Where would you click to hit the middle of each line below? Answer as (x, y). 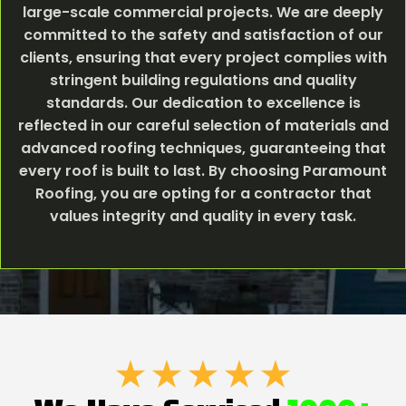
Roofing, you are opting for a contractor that (203, 193)
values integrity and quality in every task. (203, 216)
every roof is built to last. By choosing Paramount (203, 170)
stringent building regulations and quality (203, 80)
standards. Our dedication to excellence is (203, 102)
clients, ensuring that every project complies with (203, 57)
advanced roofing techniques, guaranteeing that (203, 148)
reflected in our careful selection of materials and (203, 125)
